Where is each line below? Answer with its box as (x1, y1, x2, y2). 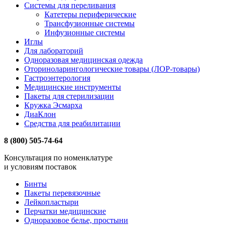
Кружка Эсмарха (24, 101, 82, 110)
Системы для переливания (24, 1, 116, 10)
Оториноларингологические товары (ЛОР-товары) (24, 65, 200, 74)
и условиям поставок (4, 162, 77, 172)
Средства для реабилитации (24, 119, 121, 128)
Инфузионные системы (44, 28, 125, 37)
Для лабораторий (24, 46, 83, 55)
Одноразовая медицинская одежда (24, 55, 143, 65)
